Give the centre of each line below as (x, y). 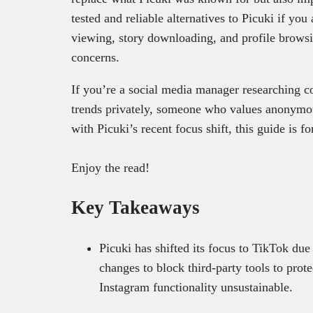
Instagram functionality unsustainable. (198, 287)
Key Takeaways (136, 208)
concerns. (95, 57)
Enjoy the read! (110, 167)
